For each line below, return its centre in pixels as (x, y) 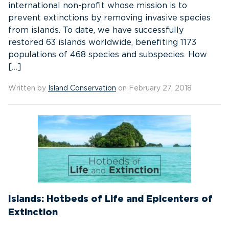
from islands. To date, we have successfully (96, 30)
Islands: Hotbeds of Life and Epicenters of (110, 199)
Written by (28, 88)
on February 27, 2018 (154, 88)
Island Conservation (82, 88)
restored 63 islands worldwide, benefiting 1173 (102, 42)
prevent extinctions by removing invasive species (109, 18)
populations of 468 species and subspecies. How (108, 55)
